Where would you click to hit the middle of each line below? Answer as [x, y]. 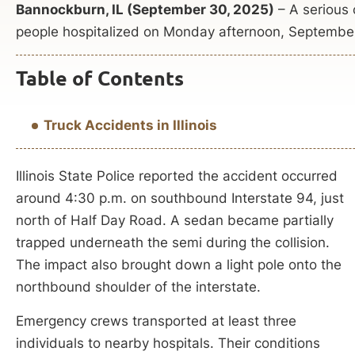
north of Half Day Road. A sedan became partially [175, 220]
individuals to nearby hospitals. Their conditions [168, 343]
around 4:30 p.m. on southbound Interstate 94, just [180, 198]
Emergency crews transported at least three [156, 321]
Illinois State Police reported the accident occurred [177, 176]
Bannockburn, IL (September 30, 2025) [145, 10]
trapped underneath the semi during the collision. [173, 242]
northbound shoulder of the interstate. [138, 286]
